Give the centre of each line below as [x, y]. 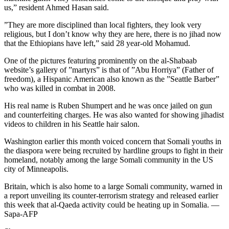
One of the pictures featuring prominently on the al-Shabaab [100, 61]
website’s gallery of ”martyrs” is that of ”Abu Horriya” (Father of [109, 70]
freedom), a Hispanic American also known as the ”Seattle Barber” [112, 79]
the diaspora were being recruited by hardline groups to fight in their [113, 151]
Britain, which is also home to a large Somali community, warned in [113, 187]
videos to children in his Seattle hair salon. [72, 124]
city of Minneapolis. [36, 169]
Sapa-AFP [21, 214]
